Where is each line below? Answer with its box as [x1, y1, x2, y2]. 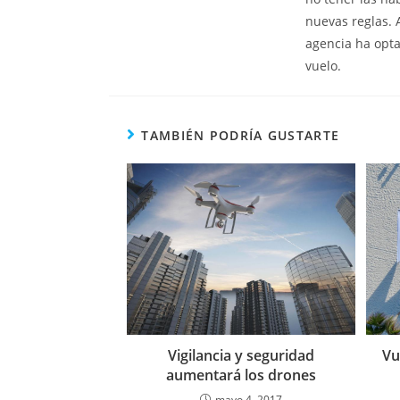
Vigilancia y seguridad [167, 346, 314, 366]
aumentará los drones [165, 365, 316, 386]
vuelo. [305, 57, 341, 75]
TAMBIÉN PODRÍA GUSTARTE [141, 127, 340, 145]
